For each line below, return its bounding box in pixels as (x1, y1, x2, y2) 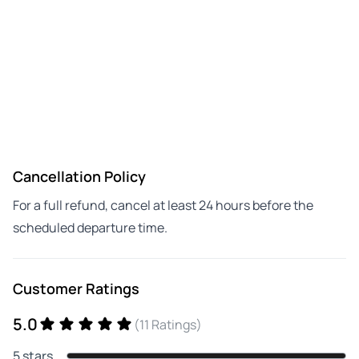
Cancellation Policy (13, 166, 146, 186)
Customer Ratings (13, 278, 139, 298)
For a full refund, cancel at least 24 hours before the (13, 196, 313, 214)
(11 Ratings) (134, 315, 202, 333)
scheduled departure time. (13, 218, 167, 236)
